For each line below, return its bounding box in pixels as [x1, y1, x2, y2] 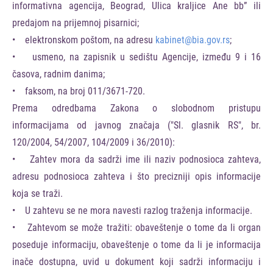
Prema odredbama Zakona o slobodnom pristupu [12, 102, 261, 114]
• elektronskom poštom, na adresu [12, 34, 155, 46]
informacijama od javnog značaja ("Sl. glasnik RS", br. [12, 119, 261, 131]
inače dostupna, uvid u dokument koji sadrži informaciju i [12, 256, 261, 268]
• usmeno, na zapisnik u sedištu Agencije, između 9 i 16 [12, 51, 261, 63]
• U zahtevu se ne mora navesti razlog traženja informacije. [12, 205, 252, 216]
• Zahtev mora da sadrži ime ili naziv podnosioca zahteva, [12, 154, 261, 165]
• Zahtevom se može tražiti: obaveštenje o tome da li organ [12, 222, 261, 233]
